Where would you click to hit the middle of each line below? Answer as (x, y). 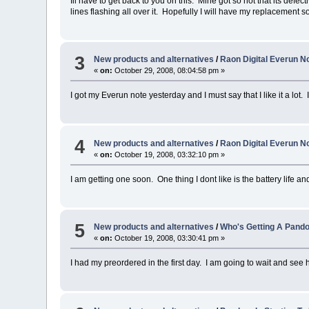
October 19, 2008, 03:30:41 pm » (169, 238)
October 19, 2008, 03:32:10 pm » (169, 154)
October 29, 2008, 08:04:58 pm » (169, 71)
